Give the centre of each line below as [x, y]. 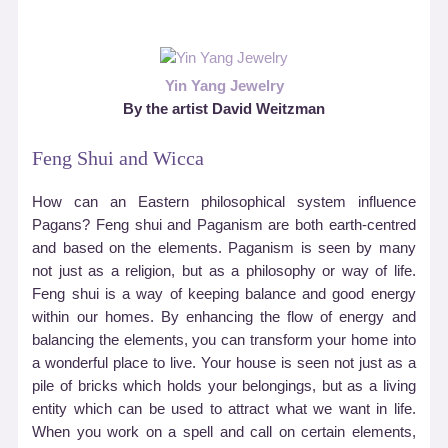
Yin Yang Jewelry [224, 86]
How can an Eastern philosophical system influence [224, 201]
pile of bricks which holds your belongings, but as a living [224, 385]
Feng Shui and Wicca [118, 157]
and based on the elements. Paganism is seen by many [224, 247]
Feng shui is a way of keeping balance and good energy [224, 293]
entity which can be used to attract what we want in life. [224, 408]
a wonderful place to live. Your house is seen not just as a [224, 362]
